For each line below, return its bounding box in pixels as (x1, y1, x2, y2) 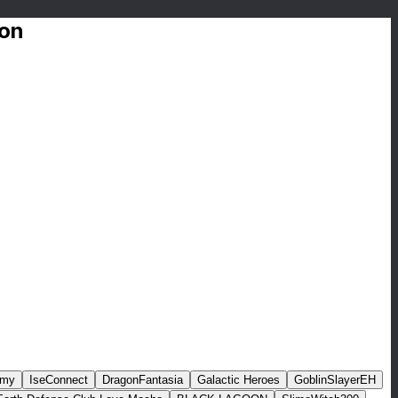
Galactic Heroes (197, 372, 280, 386)
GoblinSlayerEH (294, 372, 376, 386)
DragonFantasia (102, 372, 183, 386)
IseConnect (29, 372, 88, 386)
